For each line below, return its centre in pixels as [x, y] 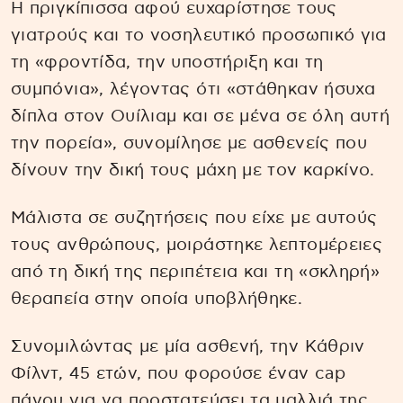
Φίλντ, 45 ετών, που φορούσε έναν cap [178, 373]
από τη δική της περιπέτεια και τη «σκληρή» [196, 272]
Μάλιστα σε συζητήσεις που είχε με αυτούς [194, 218]
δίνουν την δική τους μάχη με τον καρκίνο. [193, 170]
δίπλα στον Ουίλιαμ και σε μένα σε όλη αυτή [201, 116]
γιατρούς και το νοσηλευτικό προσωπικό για [199, 36]
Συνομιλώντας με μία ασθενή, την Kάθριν [188, 346]
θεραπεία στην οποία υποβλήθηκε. [157, 299]
